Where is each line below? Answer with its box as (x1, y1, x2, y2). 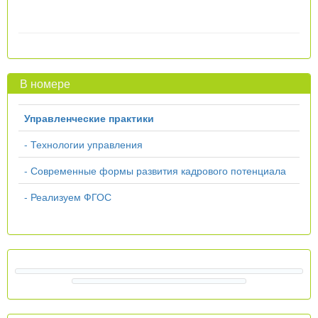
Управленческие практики (24, 110, 154, 125)
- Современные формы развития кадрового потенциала (24, 163, 286, 177)
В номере (11, 75, 70, 92)
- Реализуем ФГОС (24, 189, 111, 204)
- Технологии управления (24, 136, 143, 151)
